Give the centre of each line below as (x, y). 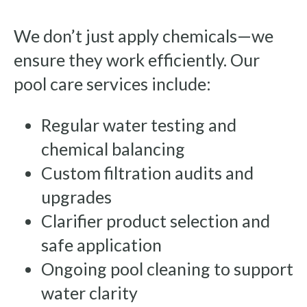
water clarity (89, 292)
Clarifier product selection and (156, 220)
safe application (101, 244)
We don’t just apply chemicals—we (144, 35)
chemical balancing (113, 148)
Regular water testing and (139, 124)
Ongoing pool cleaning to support (167, 268)
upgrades (76, 196)
